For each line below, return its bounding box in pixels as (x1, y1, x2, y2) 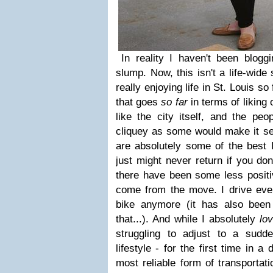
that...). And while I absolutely (116, 213, 260, 225)
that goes (116, 96, 161, 108)
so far (161, 96, 188, 108)
